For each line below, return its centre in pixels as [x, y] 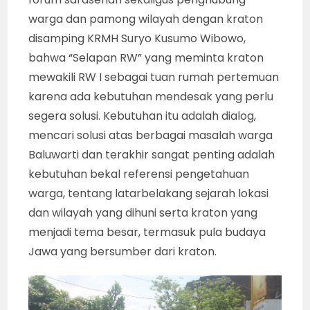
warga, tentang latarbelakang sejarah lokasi [149, 193]
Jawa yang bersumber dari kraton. [123, 251]
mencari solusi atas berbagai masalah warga [151, 135]
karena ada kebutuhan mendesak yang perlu [151, 96]
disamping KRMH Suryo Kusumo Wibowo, [137, 38]
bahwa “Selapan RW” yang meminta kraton [146, 57]
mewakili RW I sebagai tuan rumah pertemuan [154, 77]
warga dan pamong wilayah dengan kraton [146, 19]
